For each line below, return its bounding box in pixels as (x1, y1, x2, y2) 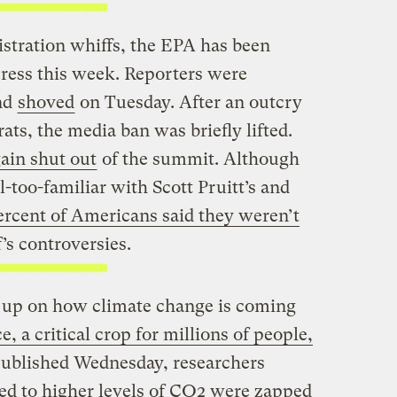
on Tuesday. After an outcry (74, 92, 302, 113)
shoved (17, 92, 74, 113)
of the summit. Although (97, 149, 300, 169)
